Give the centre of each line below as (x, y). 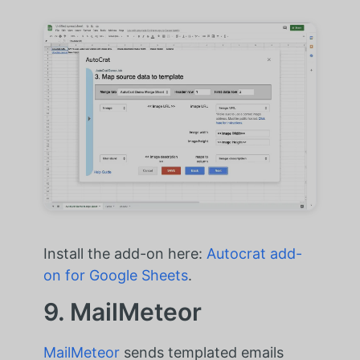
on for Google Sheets (115, 276)
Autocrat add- (254, 254)
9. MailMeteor (122, 312)
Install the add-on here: (125, 254)
